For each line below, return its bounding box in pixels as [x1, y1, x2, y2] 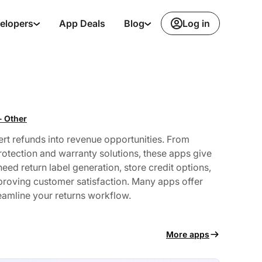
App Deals [59, 18, 105, 29]
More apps [166, 229, 209, 239]
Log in [182, 17, 210, 29]
